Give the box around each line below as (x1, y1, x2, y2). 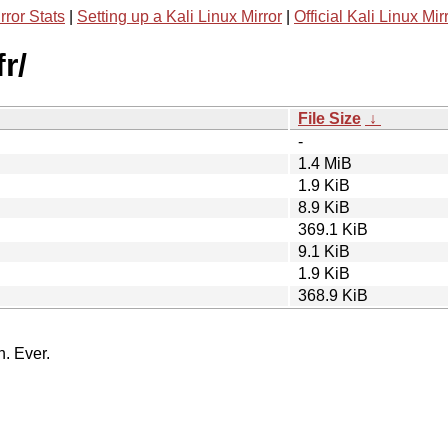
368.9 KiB (298, 286, 368, 304)
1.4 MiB (298, 154, 352, 172)
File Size (298, 109, 361, 127)
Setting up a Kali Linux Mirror (77, 8, 282, 25)
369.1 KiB (298, 220, 368, 238)
